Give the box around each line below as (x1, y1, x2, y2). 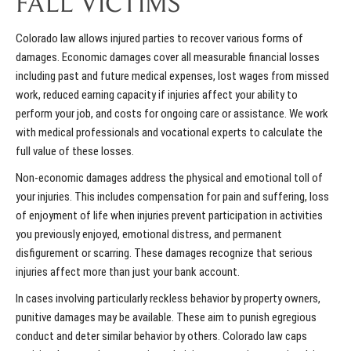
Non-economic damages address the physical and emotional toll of (16, 171, 323, 186)
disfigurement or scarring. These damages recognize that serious (16, 246, 313, 261)
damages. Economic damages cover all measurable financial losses (16, 50, 320, 65)
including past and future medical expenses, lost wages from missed (16, 69, 329, 84)
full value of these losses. (16, 144, 134, 159)
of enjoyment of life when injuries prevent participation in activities (16, 208, 323, 223)
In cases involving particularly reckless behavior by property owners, (16, 291, 320, 306)
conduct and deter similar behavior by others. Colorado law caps (16, 329, 307, 344)
